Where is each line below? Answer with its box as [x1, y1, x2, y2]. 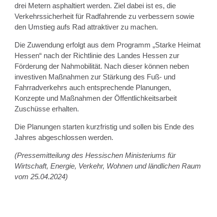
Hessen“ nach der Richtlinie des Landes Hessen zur [15, 51, 179, 60]
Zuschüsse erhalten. [15, 104, 79, 113]
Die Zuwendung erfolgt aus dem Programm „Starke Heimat [15, 40, 201, 49]
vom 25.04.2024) [15, 172, 68, 181]
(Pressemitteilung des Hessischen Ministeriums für [15, 151, 176, 159]
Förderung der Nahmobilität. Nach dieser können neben [15, 62, 189, 70]
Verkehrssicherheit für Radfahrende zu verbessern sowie [15, 12, 194, 20]
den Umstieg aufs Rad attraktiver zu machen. [15, 22, 158, 31]
